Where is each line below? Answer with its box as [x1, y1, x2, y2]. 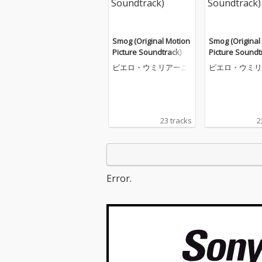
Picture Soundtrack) [112, 47, 181, 57]
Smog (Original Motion [112, 36, 190, 46]
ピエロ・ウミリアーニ [112, 62, 188, 73]
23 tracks [160, 115, 192, 126]
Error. [106, 172, 132, 185]
